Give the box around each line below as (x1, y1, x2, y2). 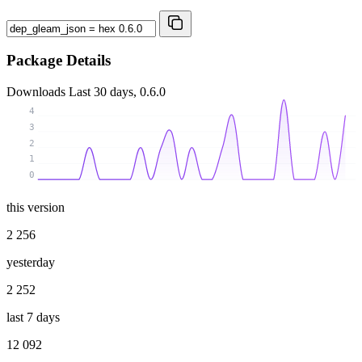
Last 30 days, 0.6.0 (69, 85, 166, 99)
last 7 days (6, 309, 60, 324)
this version (6, 200, 65, 214)
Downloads (6, 85, 69, 99)
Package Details (6, 52, 111, 69)
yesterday (6, 255, 55, 269)
